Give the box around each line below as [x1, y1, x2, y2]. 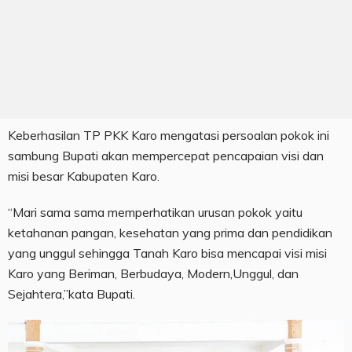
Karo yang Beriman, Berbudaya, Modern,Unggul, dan [8, 266, 299, 282]
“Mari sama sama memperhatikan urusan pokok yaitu [8, 204, 302, 221]
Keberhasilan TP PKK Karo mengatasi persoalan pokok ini [8, 127, 329, 144]
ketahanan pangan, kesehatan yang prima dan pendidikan [8, 225, 332, 241]
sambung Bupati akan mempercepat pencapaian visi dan [8, 148, 324, 164]
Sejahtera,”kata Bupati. [8, 286, 135, 302]
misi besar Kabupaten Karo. [8, 168, 159, 185]
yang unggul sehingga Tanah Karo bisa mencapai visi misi [8, 245, 327, 262]
